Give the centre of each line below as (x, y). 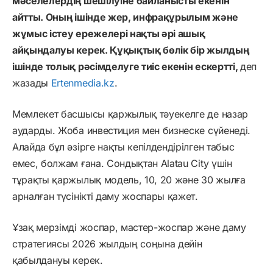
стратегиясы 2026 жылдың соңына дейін (107, 243)
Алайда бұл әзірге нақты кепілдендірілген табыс (123, 147)
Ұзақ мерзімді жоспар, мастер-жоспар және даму (129, 227)
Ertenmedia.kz (83, 83)
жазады (32, 83)
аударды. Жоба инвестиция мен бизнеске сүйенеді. (131, 130)
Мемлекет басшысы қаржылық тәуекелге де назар (130, 114)
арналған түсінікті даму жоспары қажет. (105, 196)
